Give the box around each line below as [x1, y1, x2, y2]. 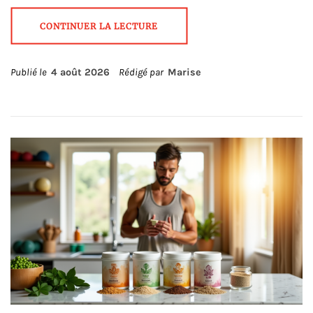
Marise [168, 66, 201, 78]
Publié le [10, 66, 51, 78]
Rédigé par [117, 66, 168, 78]
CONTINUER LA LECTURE [40, 20, 158, 31]
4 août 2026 [51, 66, 110, 78]
